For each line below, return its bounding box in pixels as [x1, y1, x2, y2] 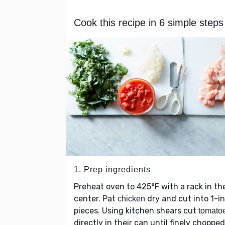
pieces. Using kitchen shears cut [74, 206, 198, 216]
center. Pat [74, 194, 118, 204]
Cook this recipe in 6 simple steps [74, 17, 223, 29]
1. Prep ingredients [74, 165, 151, 174]
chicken [118, 194, 145, 203]
